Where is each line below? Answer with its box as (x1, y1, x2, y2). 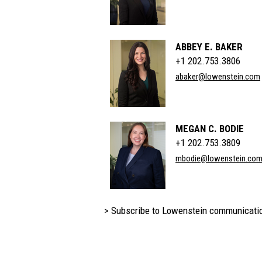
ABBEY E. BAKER (175, 41, 243, 53)
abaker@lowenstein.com (175, 71, 260, 82)
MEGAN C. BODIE (175, 123, 244, 135)
